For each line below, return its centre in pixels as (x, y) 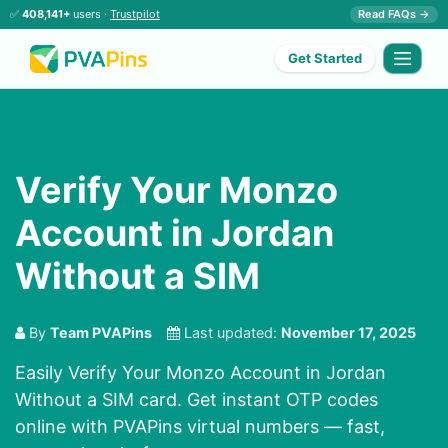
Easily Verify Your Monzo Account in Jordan (200, 373)
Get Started (325, 58)
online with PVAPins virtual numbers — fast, (200, 427)
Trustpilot (135, 14)
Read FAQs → (394, 14)
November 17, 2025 (348, 333)
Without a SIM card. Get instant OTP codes (196, 400)
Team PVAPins (101, 333)
